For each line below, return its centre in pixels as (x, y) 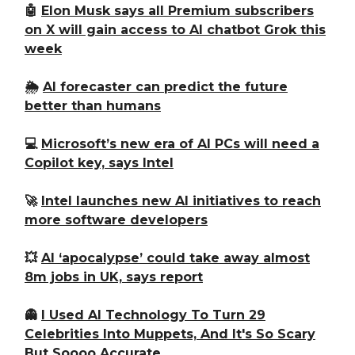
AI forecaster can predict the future (165, 87)
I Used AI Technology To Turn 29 (153, 315)
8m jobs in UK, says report (114, 277)
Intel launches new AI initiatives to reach (181, 201)
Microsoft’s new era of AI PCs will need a (180, 144)
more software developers (116, 220)
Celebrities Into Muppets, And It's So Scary (170, 334)
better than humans (93, 106)
